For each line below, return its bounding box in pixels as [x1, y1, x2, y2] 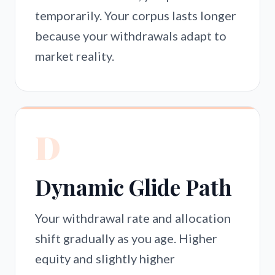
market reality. [35, 48, 114, 63]
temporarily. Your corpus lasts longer [35, 8, 236, 23]
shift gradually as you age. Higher [35, 231, 217, 246]
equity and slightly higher [35, 251, 175, 266]
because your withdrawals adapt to [35, 28, 227, 43]
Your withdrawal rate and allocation [35, 211, 231, 225]
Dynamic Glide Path [35, 172, 232, 201]
